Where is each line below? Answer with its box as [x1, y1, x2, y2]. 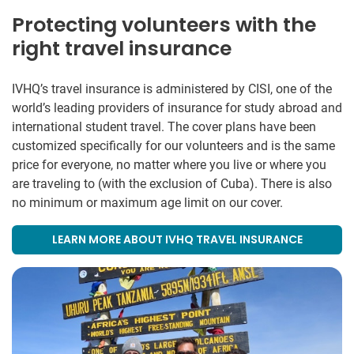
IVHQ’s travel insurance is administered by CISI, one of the [12, 81, 332, 96]
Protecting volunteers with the [12, 10, 316, 39]
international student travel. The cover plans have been [12, 119, 316, 134]
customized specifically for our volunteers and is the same [12, 137, 335, 153]
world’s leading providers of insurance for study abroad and [12, 100, 342, 115]
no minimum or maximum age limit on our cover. [12, 194, 283, 210]
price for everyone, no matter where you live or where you [12, 156, 326, 172]
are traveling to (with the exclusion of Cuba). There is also [12, 175, 332, 191]
